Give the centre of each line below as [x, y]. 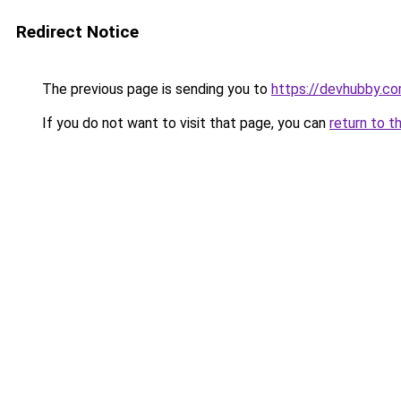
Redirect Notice [77, 32]
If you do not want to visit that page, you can [184, 123]
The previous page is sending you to [155, 89]
